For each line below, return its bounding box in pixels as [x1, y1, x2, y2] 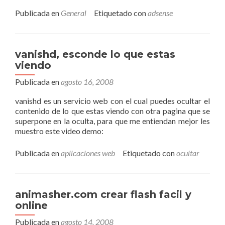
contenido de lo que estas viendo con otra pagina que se [15, 106, 210, 116]
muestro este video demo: [15, 126, 103, 136]
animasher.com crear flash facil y [15, 188, 191, 200]
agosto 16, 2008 [61, 77, 114, 86]
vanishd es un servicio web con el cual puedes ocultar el [15, 96, 210, 105]
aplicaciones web [61, 148, 115, 158]
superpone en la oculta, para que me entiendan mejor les [15, 116, 210, 126]
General [61, 8, 86, 18]
